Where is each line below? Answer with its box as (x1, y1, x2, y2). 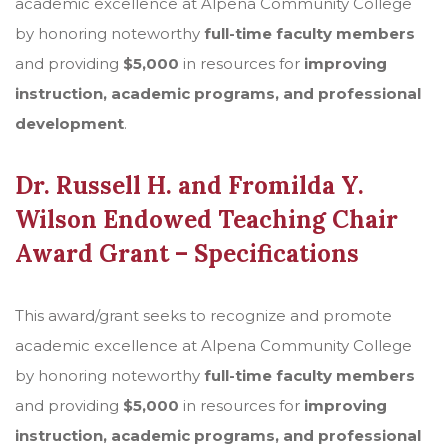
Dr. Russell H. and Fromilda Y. (15, 170, 364, 201)
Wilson (15, 204, 103, 235)
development (15, 114, 124, 133)
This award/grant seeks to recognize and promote (15, 306, 392, 325)
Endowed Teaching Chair (103, 204, 398, 235)
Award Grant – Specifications (15, 238, 359, 269)
